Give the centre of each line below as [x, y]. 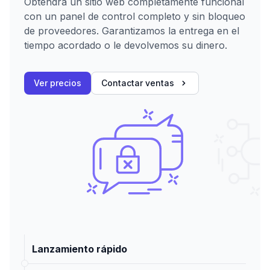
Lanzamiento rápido [80, 249]
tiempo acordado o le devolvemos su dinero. [126, 46]
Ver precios [58, 83]
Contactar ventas [138, 83]
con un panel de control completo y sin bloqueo [135, 17]
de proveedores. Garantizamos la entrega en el [132, 31]
